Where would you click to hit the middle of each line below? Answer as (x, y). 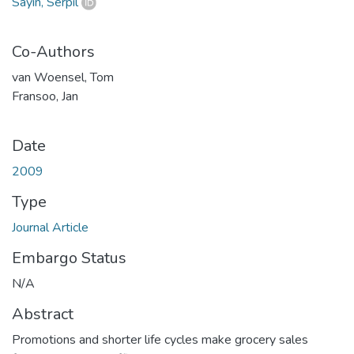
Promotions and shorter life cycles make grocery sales (160, 339)
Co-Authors (53, 51)
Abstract (43, 314)
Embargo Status (69, 258)
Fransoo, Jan (45, 96)
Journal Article (50, 227)
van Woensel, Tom (63, 77)
